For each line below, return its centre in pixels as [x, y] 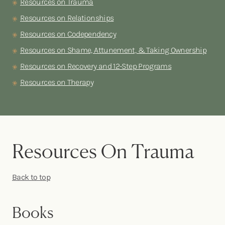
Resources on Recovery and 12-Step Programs [96, 66]
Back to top [31, 177]
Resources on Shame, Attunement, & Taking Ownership [113, 50]
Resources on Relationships [67, 18]
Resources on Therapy [57, 82]
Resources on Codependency [68, 34]
